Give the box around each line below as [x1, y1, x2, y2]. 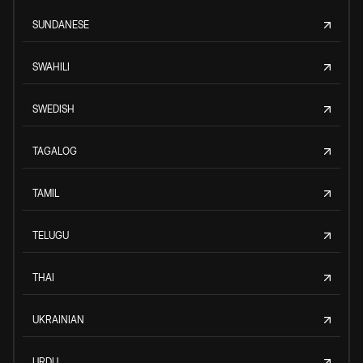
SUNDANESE [32, 18, 89, 31]
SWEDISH [32, 102, 75, 115]
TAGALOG [32, 144, 77, 157]
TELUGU [32, 228, 69, 241]
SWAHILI [32, 60, 70, 73]
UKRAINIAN [32, 313, 84, 326]
